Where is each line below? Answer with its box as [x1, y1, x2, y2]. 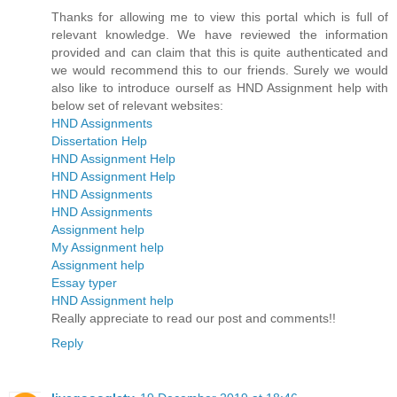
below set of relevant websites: [51, 97, 223, 113]
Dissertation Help [51, 133, 147, 148]
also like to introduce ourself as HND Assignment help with [51, 80, 388, 95]
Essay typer [51, 275, 117, 290]
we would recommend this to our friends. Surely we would [51, 62, 388, 77]
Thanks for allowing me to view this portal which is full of [51, 9, 388, 24]
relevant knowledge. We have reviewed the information [51, 27, 388, 42]
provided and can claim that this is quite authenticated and [51, 44, 388, 59]
